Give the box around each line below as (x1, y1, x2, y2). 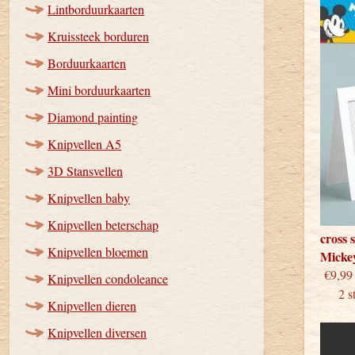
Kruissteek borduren (48, 28, 149, 44)
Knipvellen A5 (48, 136, 121, 152)
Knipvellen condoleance (48, 270, 168, 287)
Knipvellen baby (48, 189, 130, 206)
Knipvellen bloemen (48, 243, 148, 260)
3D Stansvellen (48, 162, 123, 179)
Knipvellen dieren (48, 297, 136, 314)
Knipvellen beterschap (48, 216, 158, 233)
